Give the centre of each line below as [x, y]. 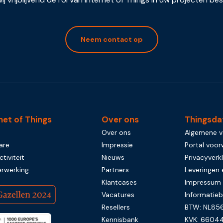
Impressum [203, 182]
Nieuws [113, 157]
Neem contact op [111, 39]
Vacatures [118, 194]
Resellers [116, 207]
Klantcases [119, 182]
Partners [115, 169]
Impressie [117, 145]
